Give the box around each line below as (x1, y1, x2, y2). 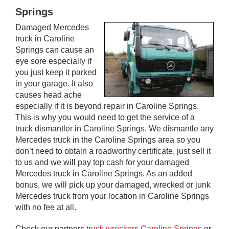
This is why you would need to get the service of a (15, 112, 195, 122)
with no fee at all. (15, 202, 76, 212)
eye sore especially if (15, 56, 91, 65)
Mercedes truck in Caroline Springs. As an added (15, 169, 192, 178)
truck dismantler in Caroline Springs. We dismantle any (15, 124, 214, 133)
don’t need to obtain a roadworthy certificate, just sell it (15, 146, 211, 155)
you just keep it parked (15, 67, 97, 77)
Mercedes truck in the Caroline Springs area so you (15, 135, 200, 144)
